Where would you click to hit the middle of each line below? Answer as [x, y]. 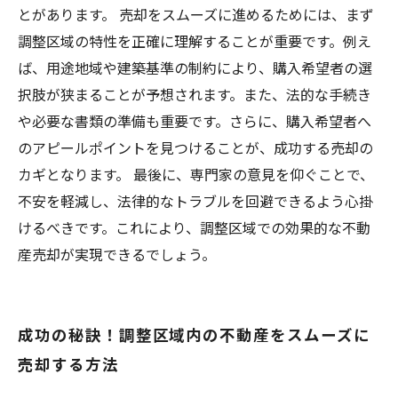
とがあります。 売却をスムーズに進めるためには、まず [196, 14]
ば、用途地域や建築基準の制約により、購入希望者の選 [195, 68]
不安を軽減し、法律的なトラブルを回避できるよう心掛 [195, 201]
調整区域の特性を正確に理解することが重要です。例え [195, 41]
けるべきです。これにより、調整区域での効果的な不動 [194, 227]
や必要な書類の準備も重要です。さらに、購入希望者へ [195, 121]
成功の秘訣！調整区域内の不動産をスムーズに [194, 334]
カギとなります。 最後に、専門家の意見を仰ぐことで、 [196, 174]
